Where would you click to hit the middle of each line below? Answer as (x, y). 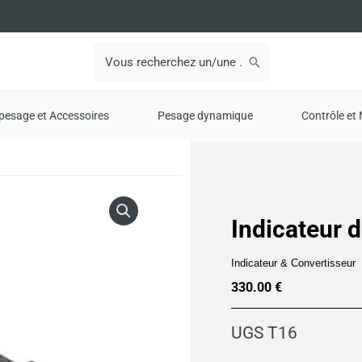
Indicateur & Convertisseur (293, 263)
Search (111, 48)
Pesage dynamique (205, 116)
